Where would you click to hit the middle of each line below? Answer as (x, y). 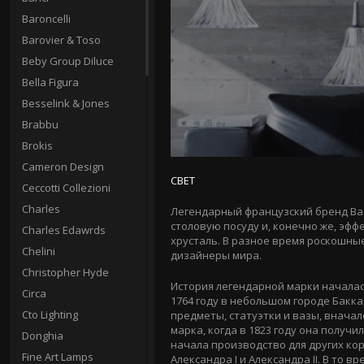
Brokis (37, 145)
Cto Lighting (50, 314)
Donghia (43, 336)
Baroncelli (46, 19)
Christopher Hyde (65, 272)
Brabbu (40, 124)
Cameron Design (63, 167)
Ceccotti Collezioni (66, 188)
